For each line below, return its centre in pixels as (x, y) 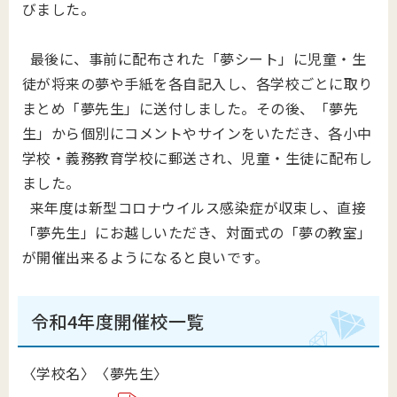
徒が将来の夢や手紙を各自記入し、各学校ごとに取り (198, 83)
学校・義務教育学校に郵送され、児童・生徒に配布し (198, 158)
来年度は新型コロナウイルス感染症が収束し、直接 (195, 207)
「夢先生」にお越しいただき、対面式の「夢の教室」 (197, 232)
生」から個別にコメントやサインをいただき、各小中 (197, 133)
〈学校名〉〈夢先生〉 (95, 373)
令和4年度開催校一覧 (118, 321)
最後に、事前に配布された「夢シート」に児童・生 (195, 58)
